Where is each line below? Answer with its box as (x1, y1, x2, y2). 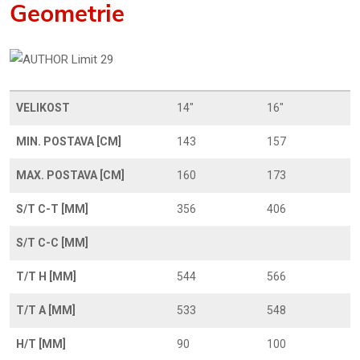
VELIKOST (16, 101, 70, 114)
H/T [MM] (16, 337, 66, 350)
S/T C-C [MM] (16, 236, 88, 249)
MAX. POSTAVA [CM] (16, 169, 125, 182)
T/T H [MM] (16, 270, 76, 283)
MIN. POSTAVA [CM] (16, 135, 121, 148)
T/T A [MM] (16, 304, 76, 317)
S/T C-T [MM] (16, 202, 88, 215)
